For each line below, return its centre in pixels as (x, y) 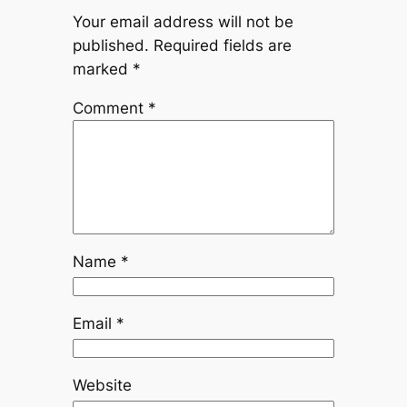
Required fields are (222, 46)
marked (102, 69)
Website (102, 385)
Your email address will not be (183, 22)
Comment (110, 108)
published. (110, 46)
